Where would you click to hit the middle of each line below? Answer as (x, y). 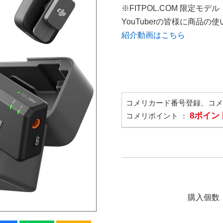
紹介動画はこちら (153, 35)
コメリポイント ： (158, 115)
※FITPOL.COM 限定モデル (170, 8)
